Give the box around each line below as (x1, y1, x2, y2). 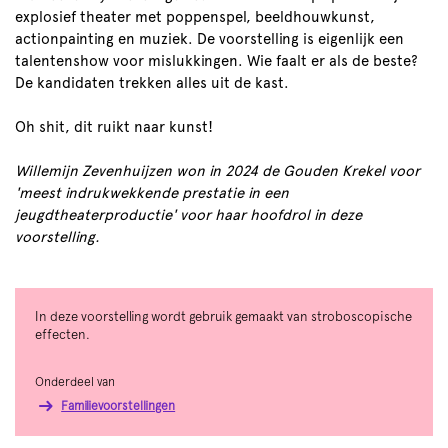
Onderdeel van (35, 374, 115, 389)
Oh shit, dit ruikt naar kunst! (15, 118, 213, 136)
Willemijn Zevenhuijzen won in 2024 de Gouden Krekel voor (15, 162, 420, 180)
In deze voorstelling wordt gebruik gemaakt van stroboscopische (35, 309, 412, 324)
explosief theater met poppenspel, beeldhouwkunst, (15, 8, 375, 26)
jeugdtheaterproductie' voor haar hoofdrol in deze (15, 206, 362, 224)
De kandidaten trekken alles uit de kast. (15, 74, 289, 92)
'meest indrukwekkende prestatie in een (15, 184, 289, 202)
